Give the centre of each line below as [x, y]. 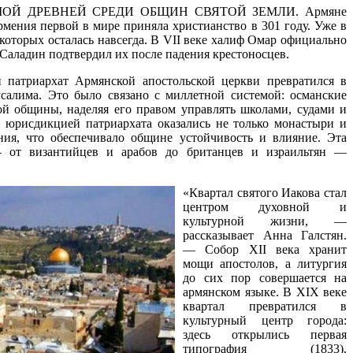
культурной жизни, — [265, 221]
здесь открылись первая [265, 334]
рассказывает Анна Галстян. [265, 235]
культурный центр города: [265, 320]
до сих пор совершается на [265, 277]
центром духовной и [265, 206]
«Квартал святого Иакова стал [265, 192]
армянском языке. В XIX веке [265, 292]
